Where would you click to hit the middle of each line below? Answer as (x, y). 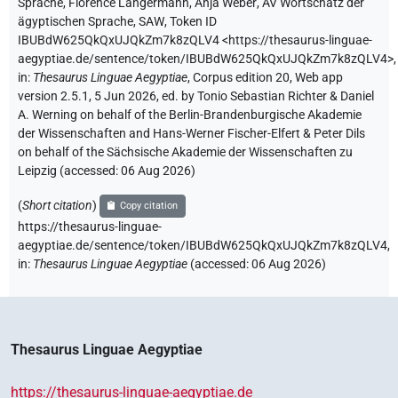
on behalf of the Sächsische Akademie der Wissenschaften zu (185, 153)
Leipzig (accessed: (69, 171)
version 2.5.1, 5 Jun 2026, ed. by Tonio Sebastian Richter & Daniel (196, 97)
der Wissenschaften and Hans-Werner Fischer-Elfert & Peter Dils (191, 134)
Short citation (57, 206)
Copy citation (149, 206)
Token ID (193, 22)
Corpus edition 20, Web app (268, 78)
